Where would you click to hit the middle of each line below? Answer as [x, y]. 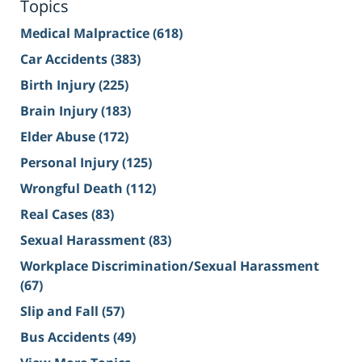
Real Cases [56, 215]
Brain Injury [61, 111]
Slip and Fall [61, 311]
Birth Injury [59, 85]
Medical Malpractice [86, 34]
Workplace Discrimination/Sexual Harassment [170, 266]
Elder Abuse [59, 137]
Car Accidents [65, 59]
